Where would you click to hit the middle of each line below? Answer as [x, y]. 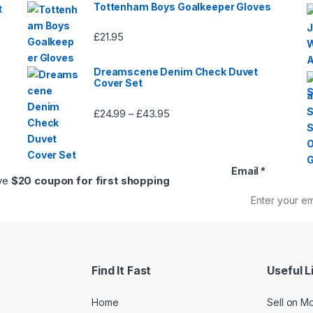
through [187, 161]
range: [184, 129]
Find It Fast [122, 270]
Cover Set [118, 83]
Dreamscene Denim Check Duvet [176, 72]
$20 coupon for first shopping [90, 181]
